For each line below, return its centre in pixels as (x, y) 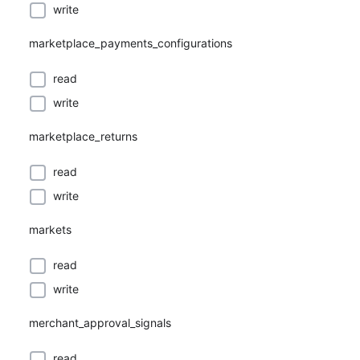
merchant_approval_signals (100, 323)
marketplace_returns (83, 136)
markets (50, 229)
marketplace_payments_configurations (131, 43)
